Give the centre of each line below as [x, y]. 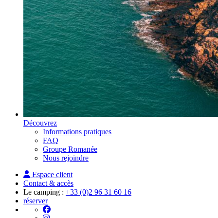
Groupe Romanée [70, 149]
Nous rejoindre [66, 158]
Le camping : [44, 192]
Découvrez [40, 123]
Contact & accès [48, 183]
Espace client [51, 174]
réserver [36, 201]
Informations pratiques [77, 132]
